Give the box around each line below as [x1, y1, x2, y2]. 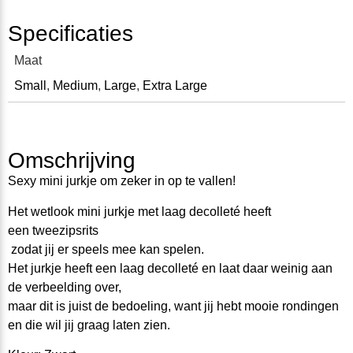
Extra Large [143, 79, 207, 92]
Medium [53, 79, 98, 92]
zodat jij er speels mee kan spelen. [8, 242, 204, 256]
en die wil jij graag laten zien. [8, 318, 170, 332]
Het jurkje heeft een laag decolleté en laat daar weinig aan [8, 261, 333, 275]
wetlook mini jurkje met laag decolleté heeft [31, 204, 271, 218]
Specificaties [8, 21, 133, 46]
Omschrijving [8, 148, 136, 173]
